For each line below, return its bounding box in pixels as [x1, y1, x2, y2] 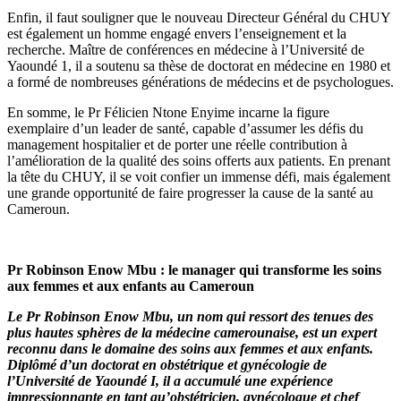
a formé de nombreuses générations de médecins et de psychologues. [7, 73, 394, 90]
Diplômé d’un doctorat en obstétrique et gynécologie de [7, 356, 327, 372]
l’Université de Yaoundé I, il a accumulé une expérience [7, 372, 333, 388]
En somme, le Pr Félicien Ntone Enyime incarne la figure [7, 104, 329, 120]
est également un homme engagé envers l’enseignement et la [7, 25, 346, 41]
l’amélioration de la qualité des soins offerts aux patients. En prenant [7, 152, 390, 168]
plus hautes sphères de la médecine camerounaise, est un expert [7, 324, 377, 340]
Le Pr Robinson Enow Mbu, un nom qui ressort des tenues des [7, 308, 373, 324]
